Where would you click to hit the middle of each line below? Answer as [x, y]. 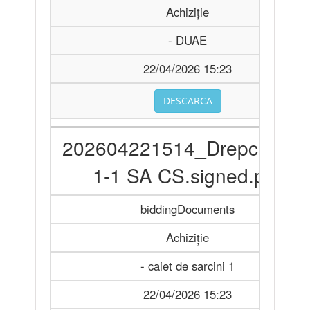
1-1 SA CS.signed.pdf [187, 175]
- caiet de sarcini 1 [188, 266]
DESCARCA [188, 101]
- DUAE [188, 40]
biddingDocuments [188, 209]
